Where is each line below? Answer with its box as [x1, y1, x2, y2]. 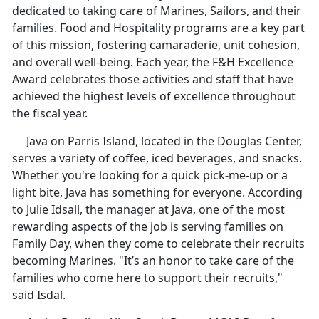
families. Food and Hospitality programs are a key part [12, 19, 305, 36]
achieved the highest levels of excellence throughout [12, 88, 296, 104]
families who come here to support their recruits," [12, 269, 283, 286]
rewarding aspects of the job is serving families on [12, 218, 283, 234]
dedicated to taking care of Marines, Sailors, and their [12, 2, 301, 19]
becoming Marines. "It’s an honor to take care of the [12, 252, 294, 268]
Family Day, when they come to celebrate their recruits [12, 235, 305, 251]
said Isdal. [12, 286, 66, 303]
